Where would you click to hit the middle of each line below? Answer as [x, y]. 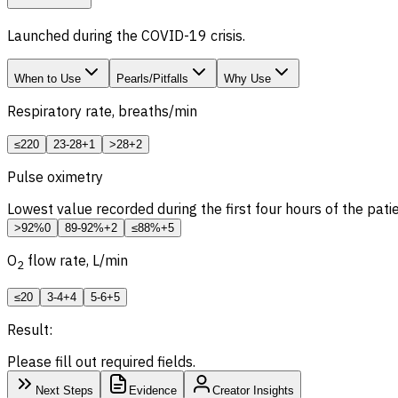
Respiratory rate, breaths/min [102, 111]
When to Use [48, 78]
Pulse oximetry [55, 176]
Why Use [247, 78]
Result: [30, 329]
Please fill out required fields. [101, 361]
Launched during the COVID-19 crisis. [126, 35]
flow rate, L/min [76, 260]
